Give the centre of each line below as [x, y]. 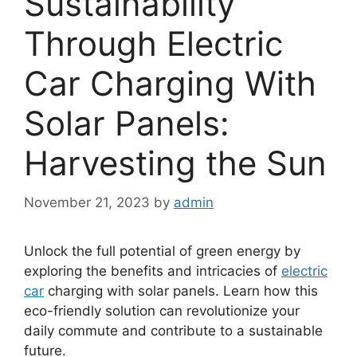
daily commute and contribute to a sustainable [173, 330]
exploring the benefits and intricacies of [153, 271]
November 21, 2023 [87, 202]
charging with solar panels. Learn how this [181, 290]
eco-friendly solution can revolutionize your [162, 310]
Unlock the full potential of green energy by [162, 251]
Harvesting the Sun [175, 163]
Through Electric [153, 43]
